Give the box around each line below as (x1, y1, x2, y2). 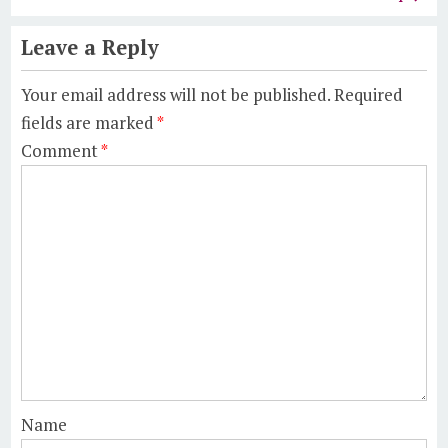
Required (334, 83, 404, 106)
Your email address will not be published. (21, 83, 331, 106)
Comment (21, 139, 102, 162)
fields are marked (21, 111, 158, 134)
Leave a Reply (21, 34, 160, 61)
